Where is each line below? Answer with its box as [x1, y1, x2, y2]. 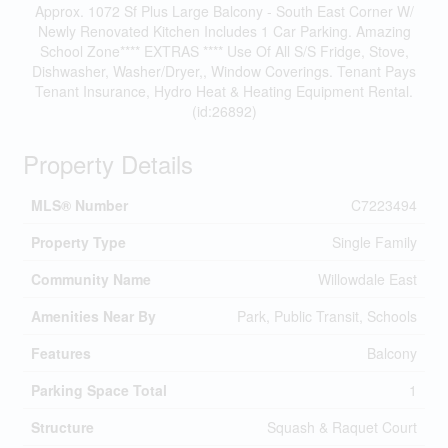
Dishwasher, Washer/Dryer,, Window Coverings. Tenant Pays [32, 61, 416, 81]
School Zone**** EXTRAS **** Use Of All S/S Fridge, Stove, [39, 41, 409, 61]
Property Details [22, 146, 193, 181]
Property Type [30, 232, 126, 252]
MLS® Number [30, 195, 128, 215]
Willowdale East [317, 269, 417, 289]
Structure [30, 417, 94, 437]
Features [30, 343, 91, 363]
